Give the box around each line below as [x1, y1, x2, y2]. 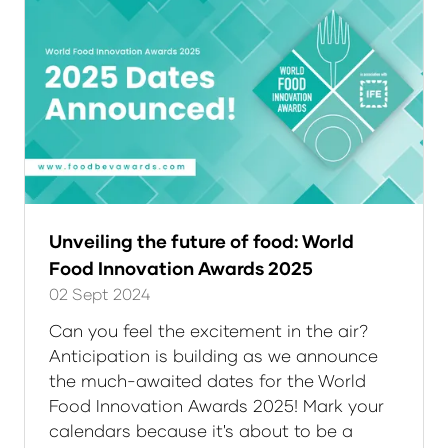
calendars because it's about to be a [49, 420, 353, 442]
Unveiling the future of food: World [49, 230, 354, 253]
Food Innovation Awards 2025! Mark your [49, 395, 384, 417]
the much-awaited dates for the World [49, 370, 366, 392]
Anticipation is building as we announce [49, 345, 378, 367]
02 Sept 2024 [49, 284, 150, 304]
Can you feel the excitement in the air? [49, 320, 368, 342]
